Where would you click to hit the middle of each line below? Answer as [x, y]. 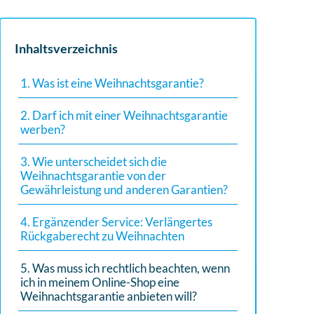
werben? [43, 129]
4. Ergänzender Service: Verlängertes [117, 222]
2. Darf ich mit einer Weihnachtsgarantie [124, 115]
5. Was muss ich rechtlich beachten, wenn [125, 268]
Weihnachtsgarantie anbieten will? [109, 296]
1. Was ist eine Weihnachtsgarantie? [112, 83]
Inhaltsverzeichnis [67, 48]
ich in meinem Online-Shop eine [100, 282]
